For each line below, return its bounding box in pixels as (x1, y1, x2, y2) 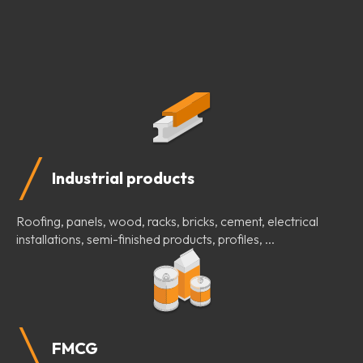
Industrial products (52, 168, 194, 189)
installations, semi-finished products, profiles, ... (16, 230, 275, 247)
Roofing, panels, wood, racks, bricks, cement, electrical (16, 212, 318, 229)
